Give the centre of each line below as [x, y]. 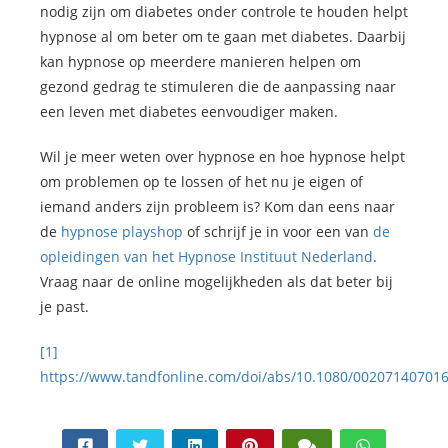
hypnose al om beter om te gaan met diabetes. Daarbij [223, 37]
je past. [64, 307]
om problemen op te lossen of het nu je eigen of [201, 182]
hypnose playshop [122, 232]
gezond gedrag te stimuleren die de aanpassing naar [218, 87]
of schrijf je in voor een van [278, 232]
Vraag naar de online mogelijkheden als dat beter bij [216, 282]
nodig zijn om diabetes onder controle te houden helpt [224, 12]
